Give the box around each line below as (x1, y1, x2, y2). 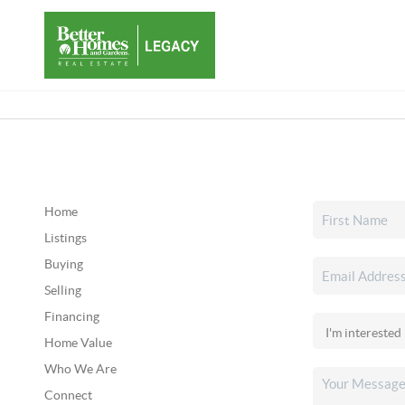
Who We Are (43, 362, 117, 376)
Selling (43, 283, 81, 297)
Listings (43, 231, 87, 245)
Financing (43, 309, 99, 324)
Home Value (43, 335, 112, 350)
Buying (43, 257, 83, 271)
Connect (43, 388, 92, 402)
